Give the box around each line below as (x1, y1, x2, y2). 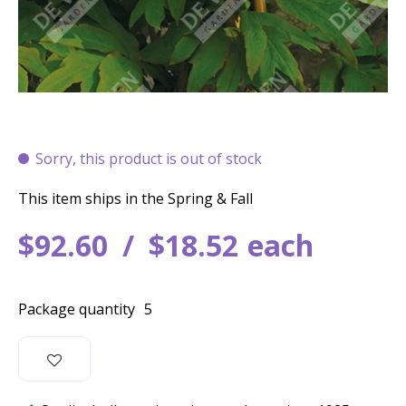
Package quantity (18, 299, 135, 319)
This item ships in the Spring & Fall (18, 188, 253, 208)
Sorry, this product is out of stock (35, 149, 262, 169)
